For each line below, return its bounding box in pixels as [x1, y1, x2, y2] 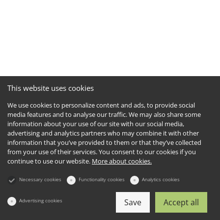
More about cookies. [92, 157, 152, 165]
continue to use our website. [7, 157, 92, 165]
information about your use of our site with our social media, [7, 119, 184, 128]
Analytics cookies [142, 176, 180, 183]
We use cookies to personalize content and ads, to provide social [7, 101, 195, 110]
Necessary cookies [19, 176, 61, 183]
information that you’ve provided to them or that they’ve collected [7, 138, 201, 147]
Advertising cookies [19, 197, 62, 204]
